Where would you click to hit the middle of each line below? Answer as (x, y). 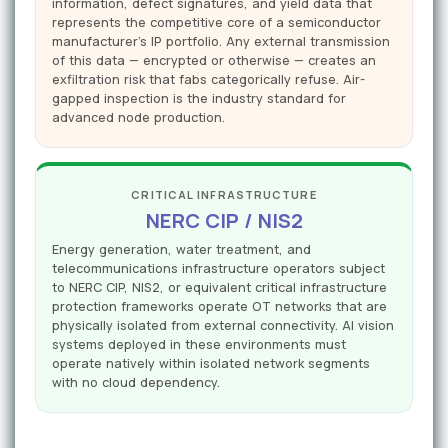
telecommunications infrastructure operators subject (218, 269)
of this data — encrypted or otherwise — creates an (214, 61)
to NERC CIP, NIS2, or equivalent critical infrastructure (219, 288)
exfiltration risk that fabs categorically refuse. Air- (208, 80)
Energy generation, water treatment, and (181, 250)
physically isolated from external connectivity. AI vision (223, 326)
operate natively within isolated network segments (211, 364)
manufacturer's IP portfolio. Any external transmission (221, 42)
